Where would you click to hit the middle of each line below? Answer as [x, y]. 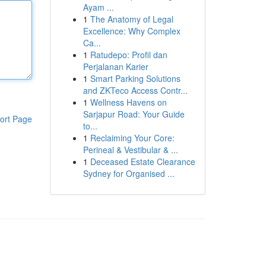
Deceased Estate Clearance [142, 161]
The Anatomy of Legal [132, 19]
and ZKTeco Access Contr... [135, 90]
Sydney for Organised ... [129, 173]
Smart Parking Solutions [135, 78]
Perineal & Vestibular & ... [130, 150]
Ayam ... [98, 7]
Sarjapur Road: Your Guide [134, 114]
